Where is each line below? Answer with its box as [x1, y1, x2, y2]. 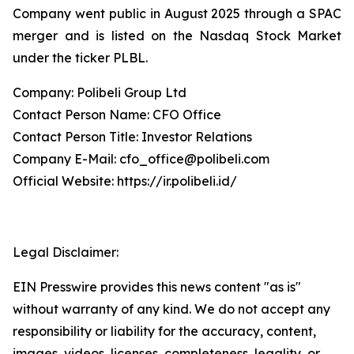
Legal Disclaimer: [13, 244, 119, 260]
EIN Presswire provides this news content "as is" [13, 279, 301, 295]
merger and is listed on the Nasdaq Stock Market [13, 28, 341, 43]
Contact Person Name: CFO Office [13, 107, 221, 122]
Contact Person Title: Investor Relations [13, 129, 252, 145]
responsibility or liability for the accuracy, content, [13, 323, 316, 339]
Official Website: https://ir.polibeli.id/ [13, 173, 237, 189]
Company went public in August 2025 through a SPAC [13, 6, 341, 21]
